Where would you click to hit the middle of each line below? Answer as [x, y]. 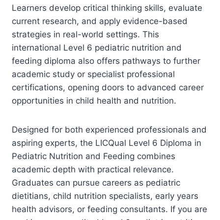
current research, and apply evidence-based [100, 21]
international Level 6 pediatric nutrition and [97, 47]
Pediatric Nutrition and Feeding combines [94, 156]
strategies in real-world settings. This [85, 34]
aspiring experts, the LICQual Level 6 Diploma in [107, 143]
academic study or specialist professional [93, 74]
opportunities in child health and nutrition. [94, 100]
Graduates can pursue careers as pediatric [96, 182]
